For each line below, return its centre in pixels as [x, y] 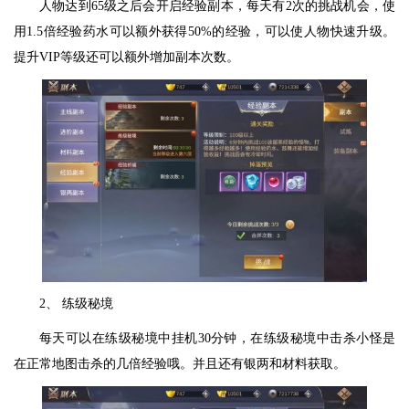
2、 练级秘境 [76, 304]
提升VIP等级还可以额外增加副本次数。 [126, 58]
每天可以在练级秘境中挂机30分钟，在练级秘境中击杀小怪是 [217, 339]
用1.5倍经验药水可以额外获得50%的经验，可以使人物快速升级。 [204, 32]
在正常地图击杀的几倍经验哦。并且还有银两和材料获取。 [180, 364]
